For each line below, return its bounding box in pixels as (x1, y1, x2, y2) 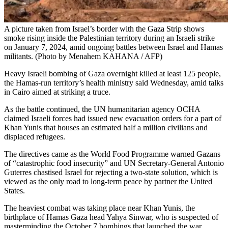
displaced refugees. (4, 132, 65, 141)
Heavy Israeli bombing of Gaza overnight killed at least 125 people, (4, 69, 221, 78)
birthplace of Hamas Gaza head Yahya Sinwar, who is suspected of (4, 213, 218, 222)
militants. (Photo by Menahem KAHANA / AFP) (4, 52, 162, 61)
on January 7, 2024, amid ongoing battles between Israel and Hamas (4, 43, 223, 52)
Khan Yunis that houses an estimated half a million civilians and (4, 123, 208, 132)
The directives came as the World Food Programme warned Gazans (4, 150, 220, 159)
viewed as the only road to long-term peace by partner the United (4, 177, 212, 186)
